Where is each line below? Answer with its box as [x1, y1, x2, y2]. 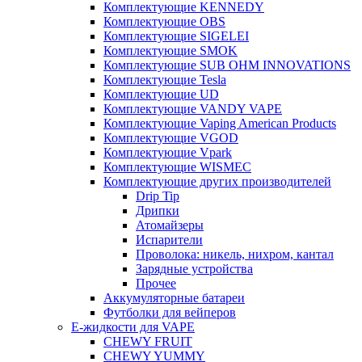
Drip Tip [136, 188, 179, 203]
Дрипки [136, 203, 179, 217]
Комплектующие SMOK [103, 43, 238, 57]
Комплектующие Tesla [103, 72, 226, 86]
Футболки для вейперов [103, 305, 236, 319]
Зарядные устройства [136, 261, 253, 276]
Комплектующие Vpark [103, 145, 232, 159]
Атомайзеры [136, 217, 204, 232]
